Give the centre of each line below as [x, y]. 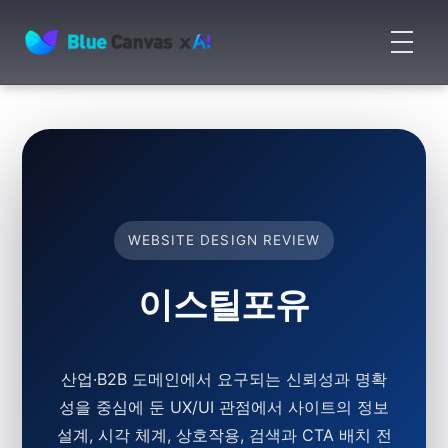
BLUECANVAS [93, 56]
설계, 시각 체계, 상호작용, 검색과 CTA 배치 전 [224, 435]
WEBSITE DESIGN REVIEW [224, 240]
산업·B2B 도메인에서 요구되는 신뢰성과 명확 [224, 379]
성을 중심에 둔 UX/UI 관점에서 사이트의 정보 [224, 407]
